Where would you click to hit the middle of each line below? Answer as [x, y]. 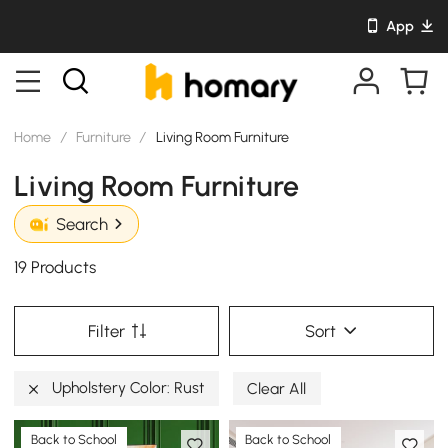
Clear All [277, 388]
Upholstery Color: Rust [126, 387]
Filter [106, 330]
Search [81, 224]
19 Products [55, 267]
